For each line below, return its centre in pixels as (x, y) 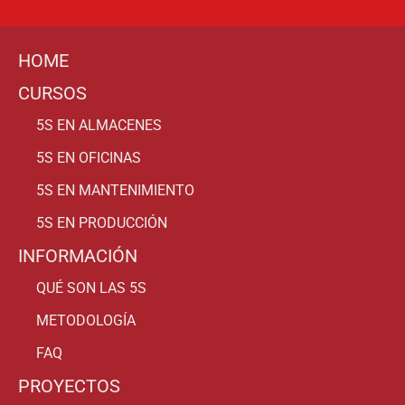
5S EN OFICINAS (89, 157)
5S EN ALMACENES (99, 125)
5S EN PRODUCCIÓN (102, 222)
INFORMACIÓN (78, 255)
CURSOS (52, 93)
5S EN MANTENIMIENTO (115, 190)
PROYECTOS (69, 386)
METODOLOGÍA (86, 320)
